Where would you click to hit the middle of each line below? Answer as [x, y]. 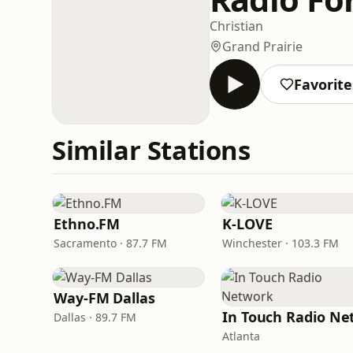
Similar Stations [151, 150]
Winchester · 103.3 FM [281, 243]
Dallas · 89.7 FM [95, 317]
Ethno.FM [87, 224]
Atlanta [241, 336]
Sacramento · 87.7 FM [110, 243]
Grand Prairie [262, 46]
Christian [236, 26]
